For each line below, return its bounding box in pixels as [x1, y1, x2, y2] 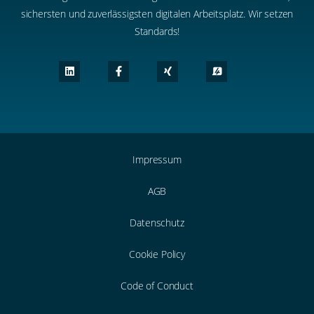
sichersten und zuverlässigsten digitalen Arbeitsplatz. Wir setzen [20, 6, 294, 20]
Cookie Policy [129, 247, 185, 261]
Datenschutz [130, 216, 184, 230]
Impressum [132, 153, 182, 167]
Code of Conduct [121, 279, 193, 293]
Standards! [134, 24, 180, 38]
